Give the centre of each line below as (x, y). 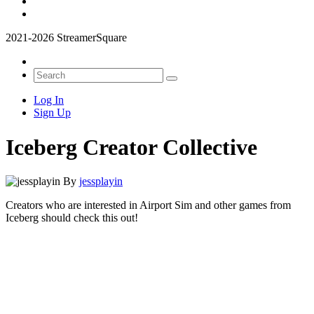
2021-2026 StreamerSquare (66, 38)
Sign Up (52, 113)
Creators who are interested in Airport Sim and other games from (148, 205)
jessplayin (101, 182)
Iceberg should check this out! (72, 218)
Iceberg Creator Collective (131, 147)
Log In (49, 100)
